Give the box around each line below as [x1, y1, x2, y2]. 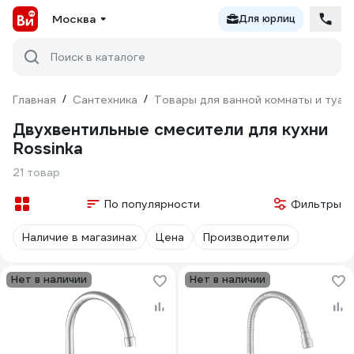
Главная [13, 92, 56, 107]
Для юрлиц [239, 12, 296, 25]
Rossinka [13, 138, 83, 159]
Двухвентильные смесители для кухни [13, 119, 328, 140]
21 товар [13, 165, 60, 179]
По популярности [104, 197, 200, 211]
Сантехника [73, 92, 137, 107]
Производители [203, 230, 289, 244]
